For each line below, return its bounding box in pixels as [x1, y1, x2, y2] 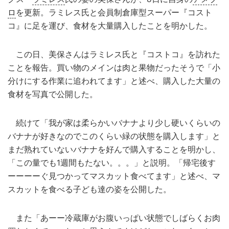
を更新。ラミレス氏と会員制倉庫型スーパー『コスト [16, 8, 212, 17]
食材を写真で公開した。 [8, 89, 98, 99]
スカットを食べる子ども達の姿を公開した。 [8, 185, 171, 194]
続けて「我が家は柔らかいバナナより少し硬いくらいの [8, 118, 220, 128]
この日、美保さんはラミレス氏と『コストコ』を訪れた [8, 50, 220, 59]
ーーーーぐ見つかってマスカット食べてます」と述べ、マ [8, 171, 220, 181]
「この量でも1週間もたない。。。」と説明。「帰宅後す [8, 158, 216, 168]
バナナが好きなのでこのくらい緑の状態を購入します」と [8, 131, 220, 141]
